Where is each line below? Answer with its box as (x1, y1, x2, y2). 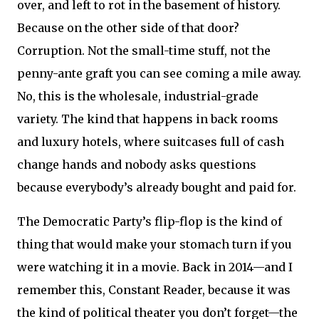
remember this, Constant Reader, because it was (17, 283, 291, 297)
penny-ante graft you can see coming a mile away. (17, 66, 301, 80)
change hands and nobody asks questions (17, 157, 256, 172)
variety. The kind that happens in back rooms (17, 112, 278, 126)
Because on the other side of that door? (17, 21, 239, 35)
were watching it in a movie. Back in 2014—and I (17, 260, 293, 274)
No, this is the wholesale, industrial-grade (17, 89, 258, 103)
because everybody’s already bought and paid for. (17, 180, 296, 194)
